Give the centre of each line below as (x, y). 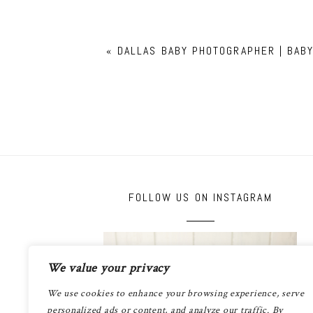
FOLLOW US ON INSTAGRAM (200, 198)
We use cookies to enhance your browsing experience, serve (176, 293)
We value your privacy (108, 268)
